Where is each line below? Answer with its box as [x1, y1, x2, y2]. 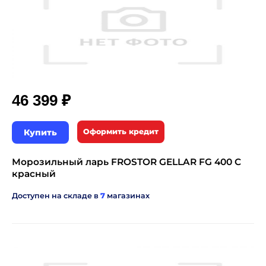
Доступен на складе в [12, 191, 100, 201]
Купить [24, 127, 57, 138]
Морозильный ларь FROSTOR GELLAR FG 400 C [12, 156, 241, 168]
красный [12, 168, 56, 180]
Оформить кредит [83, 127, 159, 137]
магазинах [105, 191, 150, 201]
